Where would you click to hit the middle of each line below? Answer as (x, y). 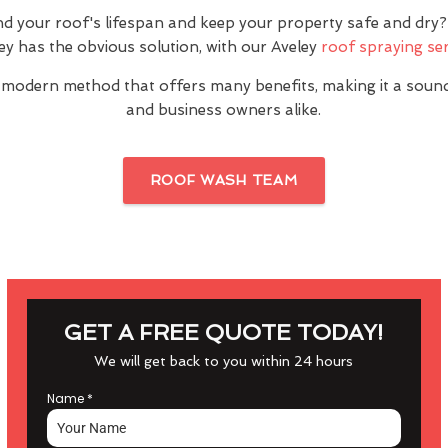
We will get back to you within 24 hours (224, 361)
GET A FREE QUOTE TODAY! (224, 332)
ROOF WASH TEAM (224, 180)
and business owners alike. (224, 110)
